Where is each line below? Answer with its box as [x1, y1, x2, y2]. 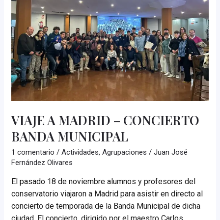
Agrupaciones [102, 147, 147, 157]
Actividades [61, 147, 99, 157]
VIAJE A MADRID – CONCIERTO [11, 111, 200, 129]
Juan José [154, 147, 188, 157]
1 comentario [11, 147, 55, 157]
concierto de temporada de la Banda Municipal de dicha [11, 201, 201, 211]
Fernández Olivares [11, 158, 73, 167]
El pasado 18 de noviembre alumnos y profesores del [11, 176, 196, 186]
